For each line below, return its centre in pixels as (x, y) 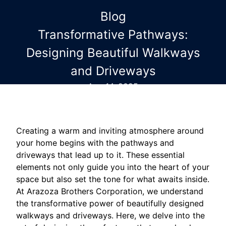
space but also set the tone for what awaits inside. (113, 179)
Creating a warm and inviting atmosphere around (110, 131)
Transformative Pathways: (113, 35)
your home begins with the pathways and (95, 143)
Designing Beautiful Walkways (113, 53)
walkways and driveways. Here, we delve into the (110, 215)
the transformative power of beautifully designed (110, 203)
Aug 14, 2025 (113, 86)
